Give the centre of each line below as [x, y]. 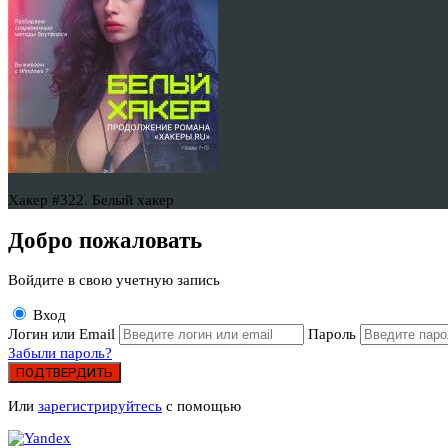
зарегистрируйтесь [100, 406]
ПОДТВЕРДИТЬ [64, 373]
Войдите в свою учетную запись [114, 280]
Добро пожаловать [105, 240]
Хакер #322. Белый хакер [91, 200]
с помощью [201, 406]
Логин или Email [63, 334]
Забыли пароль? [60, 353]
